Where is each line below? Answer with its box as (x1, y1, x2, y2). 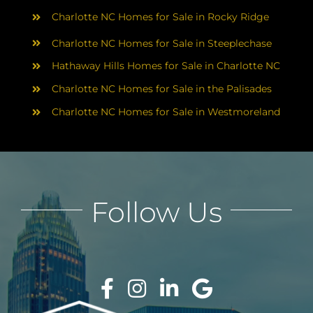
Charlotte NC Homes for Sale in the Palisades (51, 82, 272, 96)
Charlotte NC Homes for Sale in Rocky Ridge (51, 10, 269, 23)
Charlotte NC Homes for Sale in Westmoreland (51, 105, 280, 118)
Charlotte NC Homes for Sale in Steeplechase (51, 36, 272, 50)
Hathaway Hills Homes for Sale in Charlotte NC (51, 59, 280, 73)
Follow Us (91, 194, 222, 229)
